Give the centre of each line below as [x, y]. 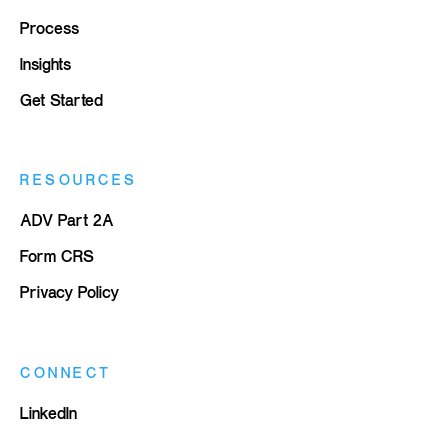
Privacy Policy [69, 292]
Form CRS [57, 256]
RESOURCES [79, 180]
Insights [45, 63]
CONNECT [66, 372]
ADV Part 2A [67, 220]
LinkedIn [48, 413]
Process [49, 27]
